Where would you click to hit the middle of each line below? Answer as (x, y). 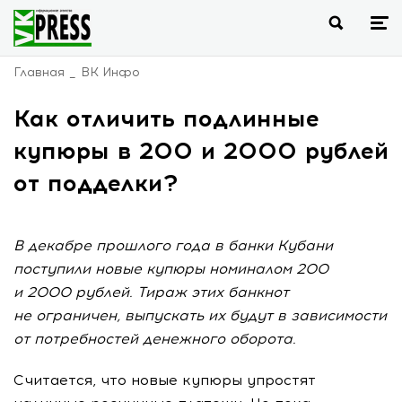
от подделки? (96, 183)
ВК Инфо (110, 72)
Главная (39, 72)
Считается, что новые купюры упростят (165, 380)
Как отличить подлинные (166, 118)
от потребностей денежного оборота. (155, 339)
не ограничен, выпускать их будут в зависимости (200, 315)
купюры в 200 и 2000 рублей (201, 151)
